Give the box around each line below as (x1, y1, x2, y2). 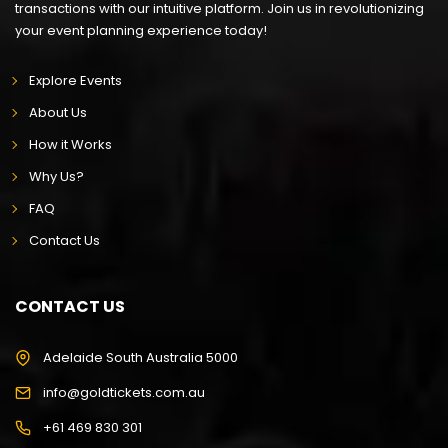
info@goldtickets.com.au (43, 382, 205, 402)
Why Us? (28, 166, 84, 186)
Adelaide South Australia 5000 (43, 347, 238, 367)
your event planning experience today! (15, 20, 267, 40)
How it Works (28, 134, 112, 154)
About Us (28, 102, 87, 122)
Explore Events (28, 70, 122, 90)
